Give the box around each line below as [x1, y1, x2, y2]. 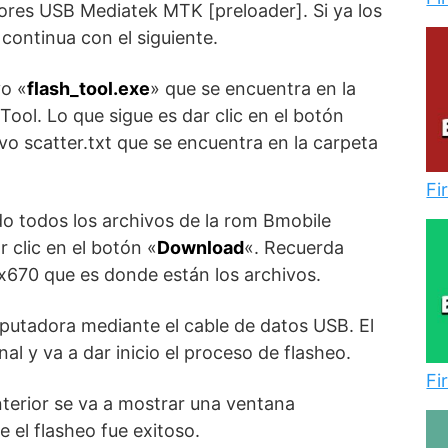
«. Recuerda [244, 237, 344, 258]
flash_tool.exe [27, 78, 150, 99]
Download [157, 237, 244, 258]
